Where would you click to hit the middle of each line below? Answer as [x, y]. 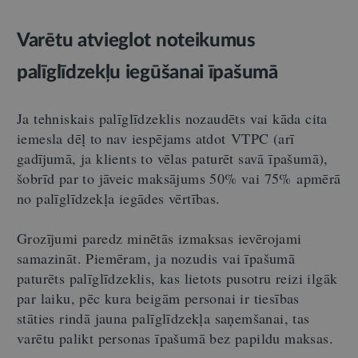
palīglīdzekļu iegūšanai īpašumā [147, 72]
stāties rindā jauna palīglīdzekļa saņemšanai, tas [163, 318]
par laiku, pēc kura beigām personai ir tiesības [158, 298]
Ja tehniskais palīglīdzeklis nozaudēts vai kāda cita [172, 118]
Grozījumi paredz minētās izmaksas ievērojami [159, 238]
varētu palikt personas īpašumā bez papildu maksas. [175, 338]
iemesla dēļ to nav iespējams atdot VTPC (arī [156, 138]
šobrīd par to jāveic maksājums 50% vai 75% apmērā [179, 178]
